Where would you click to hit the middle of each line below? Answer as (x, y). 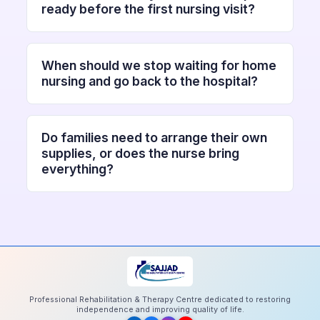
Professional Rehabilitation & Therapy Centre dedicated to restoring (160, 299)
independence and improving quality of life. (160, 309)
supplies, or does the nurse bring (141, 153)
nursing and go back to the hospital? (150, 81)
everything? (78, 169)
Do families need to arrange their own (155, 137)
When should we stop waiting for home (159, 65)
